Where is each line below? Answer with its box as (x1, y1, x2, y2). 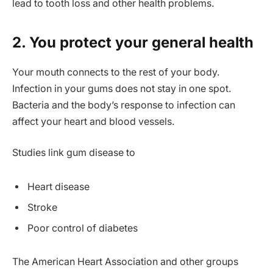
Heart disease (27, 180, 90, 193)
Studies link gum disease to (12, 147, 135, 159)
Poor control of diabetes (27, 222, 138, 234)
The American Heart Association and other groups (12, 256, 238, 268)
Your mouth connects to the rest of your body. (12, 66, 220, 78)
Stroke (27, 201, 57, 213)
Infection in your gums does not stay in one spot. (12, 82, 232, 94)
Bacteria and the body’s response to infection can (12, 99, 235, 111)
